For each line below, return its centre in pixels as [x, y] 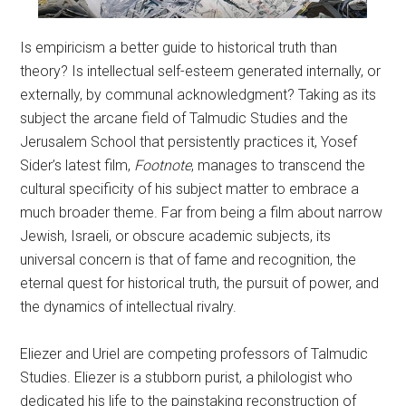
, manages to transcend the [279, 166]
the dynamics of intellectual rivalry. [129, 307]
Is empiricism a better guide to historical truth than [179, 48]
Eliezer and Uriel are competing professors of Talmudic [194, 354]
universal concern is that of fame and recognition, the [188, 260]
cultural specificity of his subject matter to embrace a [190, 189]
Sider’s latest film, [77, 166]
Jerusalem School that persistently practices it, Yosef [189, 142]
